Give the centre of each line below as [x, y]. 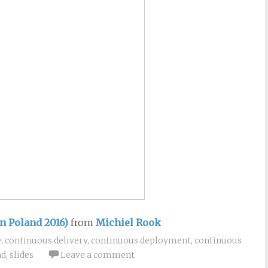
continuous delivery [46, 240]
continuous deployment [141, 240]
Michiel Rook [128, 223]
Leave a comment [98, 255]
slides [22, 255]
